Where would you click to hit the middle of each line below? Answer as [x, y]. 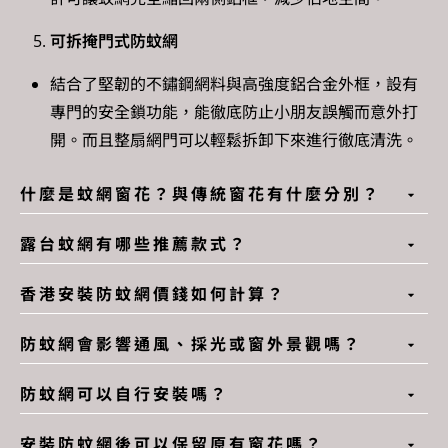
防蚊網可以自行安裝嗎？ [124, 393]
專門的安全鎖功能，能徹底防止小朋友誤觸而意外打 [234, 111]
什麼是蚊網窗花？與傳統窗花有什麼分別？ [200, 193]
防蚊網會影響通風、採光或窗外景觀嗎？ [191, 343]
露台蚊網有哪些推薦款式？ [134, 243]
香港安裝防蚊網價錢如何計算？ [153, 293]
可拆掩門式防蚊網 [114, 40]
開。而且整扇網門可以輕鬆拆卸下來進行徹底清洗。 [234, 139]
